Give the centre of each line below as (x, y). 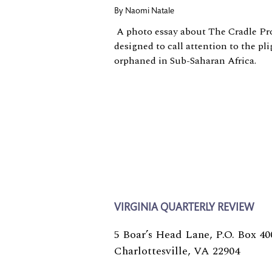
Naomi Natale (150, 12)
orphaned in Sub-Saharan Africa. (185, 61)
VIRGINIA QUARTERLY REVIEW (184, 209)
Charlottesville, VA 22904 (177, 251)
